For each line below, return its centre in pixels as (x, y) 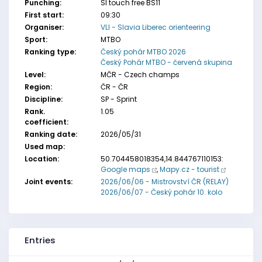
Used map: (45, 146)
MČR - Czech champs (140, 75)
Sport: (36, 39)
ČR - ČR (114, 87)
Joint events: (49, 182)
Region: (38, 87)
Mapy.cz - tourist (189, 169)
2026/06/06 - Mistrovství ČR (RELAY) (164, 182)
